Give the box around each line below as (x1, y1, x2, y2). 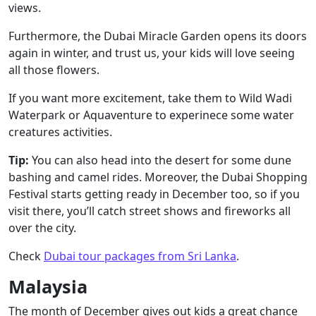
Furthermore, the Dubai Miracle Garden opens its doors (8, 28, 307, 44)
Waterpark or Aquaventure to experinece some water (8, 107, 294, 123)
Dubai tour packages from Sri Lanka (44, 248, 236, 264)
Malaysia (8, 274, 87, 298)
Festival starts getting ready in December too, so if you (8, 186, 300, 202)
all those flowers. (8, 62, 102, 78)
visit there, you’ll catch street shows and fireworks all (8, 203, 291, 219)
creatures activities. (8, 124, 115, 140)
